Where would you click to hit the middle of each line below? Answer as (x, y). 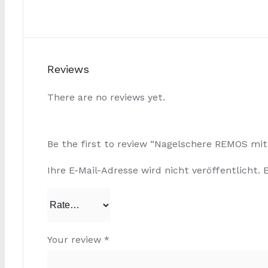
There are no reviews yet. (106, 97)
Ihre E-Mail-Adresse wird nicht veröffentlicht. (154, 170)
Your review (76, 239)
